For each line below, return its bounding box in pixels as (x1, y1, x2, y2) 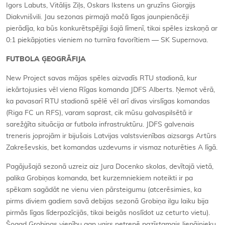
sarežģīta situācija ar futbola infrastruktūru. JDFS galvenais (6, 121, 194, 128)
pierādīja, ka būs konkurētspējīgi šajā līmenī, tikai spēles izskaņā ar (6, 25, 217, 32)
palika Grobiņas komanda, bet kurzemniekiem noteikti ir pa (6, 175, 193, 182)
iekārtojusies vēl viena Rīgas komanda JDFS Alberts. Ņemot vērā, (6, 86, 215, 93)
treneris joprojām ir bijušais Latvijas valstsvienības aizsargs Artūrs (6, 133, 216, 140)
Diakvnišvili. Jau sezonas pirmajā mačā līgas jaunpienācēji (6, 14, 189, 21)
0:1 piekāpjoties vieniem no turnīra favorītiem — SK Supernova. (6, 37, 208, 44)
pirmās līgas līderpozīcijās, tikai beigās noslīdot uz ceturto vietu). (6, 209, 210, 216)
